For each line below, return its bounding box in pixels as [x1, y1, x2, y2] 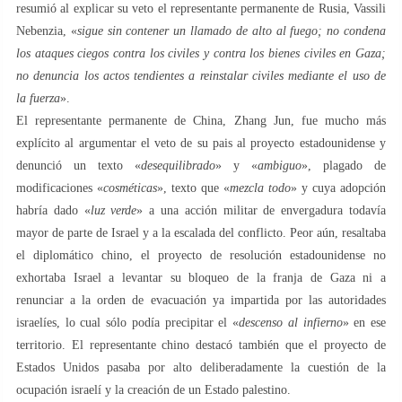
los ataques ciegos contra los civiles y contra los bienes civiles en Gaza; [16, 46, 386, 60]
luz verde [90, 203, 137, 217]
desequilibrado [141, 158, 215, 172]
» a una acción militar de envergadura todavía [136, 203, 387, 217]
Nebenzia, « [16, 23, 77, 38]
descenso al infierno [239, 315, 343, 329]
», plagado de [301, 158, 386, 172]
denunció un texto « [16, 158, 141, 172]
